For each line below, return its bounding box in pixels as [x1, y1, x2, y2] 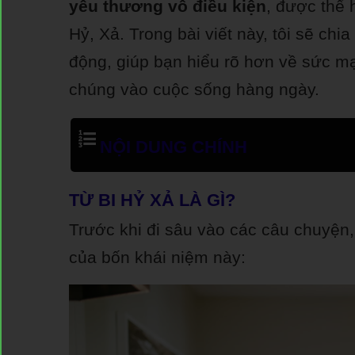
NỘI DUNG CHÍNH [100, 137, 247, 157]
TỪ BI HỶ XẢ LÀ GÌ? [69, 190, 235, 210]
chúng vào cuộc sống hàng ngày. [69, 80, 319, 98]
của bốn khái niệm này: [69, 248, 246, 266]
